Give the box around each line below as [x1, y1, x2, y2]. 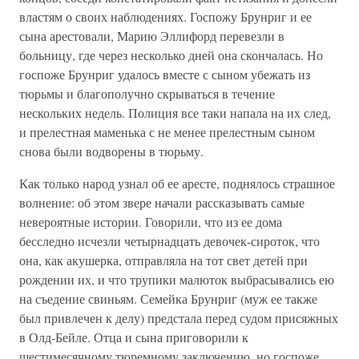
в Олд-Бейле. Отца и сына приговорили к [19, 329, 248, 345]
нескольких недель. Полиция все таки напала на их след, [19, 104, 331, 121]
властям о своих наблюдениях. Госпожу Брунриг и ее [19, 8, 312, 25]
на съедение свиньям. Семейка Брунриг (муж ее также [19, 290, 317, 307]
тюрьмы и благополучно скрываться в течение [19, 85, 275, 102]
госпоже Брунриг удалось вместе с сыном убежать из [19, 66, 310, 83]
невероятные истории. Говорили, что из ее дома [19, 213, 282, 230]
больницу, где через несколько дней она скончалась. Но [19, 46, 323, 63]
